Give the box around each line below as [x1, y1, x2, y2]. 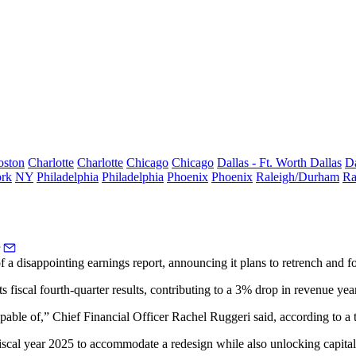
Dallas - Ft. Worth [217, 156, 310, 169]
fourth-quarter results [40, 283, 144, 296]
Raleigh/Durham [256, 170, 339, 184]
